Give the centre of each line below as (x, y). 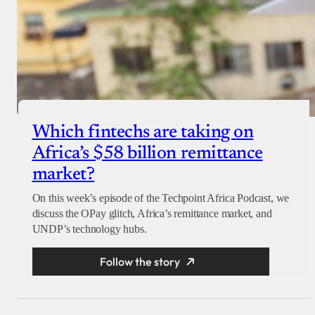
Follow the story (140, 262)
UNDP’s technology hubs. (89, 229)
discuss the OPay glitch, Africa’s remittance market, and (152, 214)
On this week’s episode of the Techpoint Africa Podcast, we (161, 198)
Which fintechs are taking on (143, 133)
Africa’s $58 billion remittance (147, 154)
